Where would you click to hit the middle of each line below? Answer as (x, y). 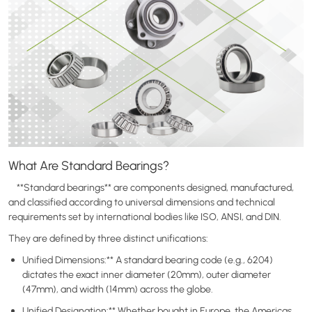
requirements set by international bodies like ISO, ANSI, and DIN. (145, 216)
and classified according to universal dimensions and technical (142, 202)
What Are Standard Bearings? (89, 165)
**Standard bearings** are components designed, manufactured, (151, 187)
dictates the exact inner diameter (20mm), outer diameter (147, 274)
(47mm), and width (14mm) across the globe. (118, 289)
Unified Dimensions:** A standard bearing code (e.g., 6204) (148, 259)
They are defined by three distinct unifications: (108, 238)
